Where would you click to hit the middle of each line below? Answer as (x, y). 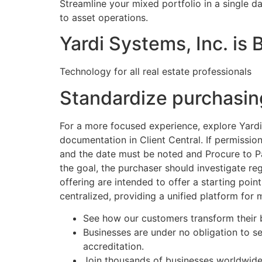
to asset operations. (104, 18)
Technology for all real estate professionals (156, 72)
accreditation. (113, 247)
